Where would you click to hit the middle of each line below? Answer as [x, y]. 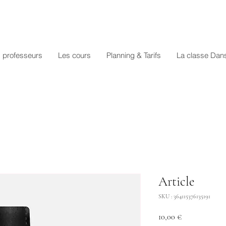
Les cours [74, 55]
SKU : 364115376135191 [184, 196]
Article [177, 181]
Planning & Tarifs [134, 55]
